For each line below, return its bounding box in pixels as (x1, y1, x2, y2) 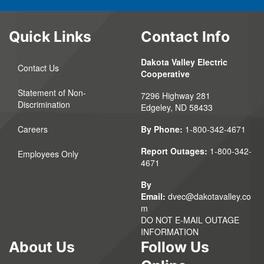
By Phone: (141, 123, 185, 136)
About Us (9, 238, 75, 256)
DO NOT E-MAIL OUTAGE (141, 214, 239, 226)
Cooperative (141, 68, 190, 80)
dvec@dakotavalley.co (168, 190, 251, 203)
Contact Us (18, 62, 59, 74)
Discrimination (18, 98, 70, 111)
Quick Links (9, 28, 91, 46)
